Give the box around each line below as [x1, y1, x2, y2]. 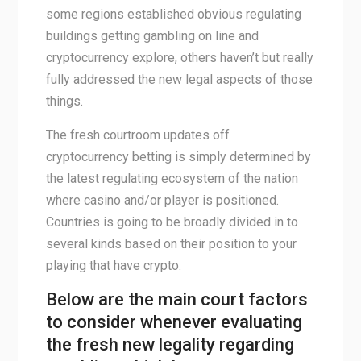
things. [45, 93, 83, 109]
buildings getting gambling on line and [45, 28, 259, 44]
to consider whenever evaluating [45, 312, 302, 332]
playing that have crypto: [45, 258, 181, 273]
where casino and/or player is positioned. [45, 193, 279, 208]
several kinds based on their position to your [45, 236, 297, 251]
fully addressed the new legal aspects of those [45, 72, 313, 87]
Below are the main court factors [45, 289, 308, 309]
